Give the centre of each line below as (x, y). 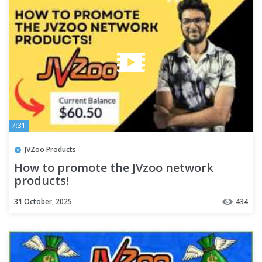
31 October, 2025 (43, 201)
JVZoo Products (50, 149)
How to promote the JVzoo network (114, 167)
